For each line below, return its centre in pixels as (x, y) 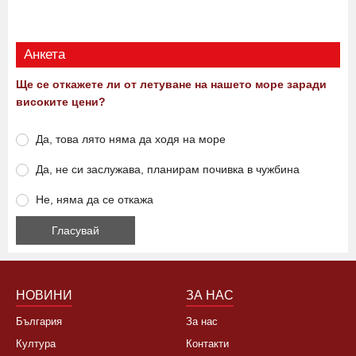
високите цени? (61, 168)
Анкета (44, 121)
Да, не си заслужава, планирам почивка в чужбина (168, 236)
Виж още (178, 46)
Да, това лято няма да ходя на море (131, 205)
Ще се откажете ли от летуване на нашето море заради (171, 151)
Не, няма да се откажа (95, 266)
